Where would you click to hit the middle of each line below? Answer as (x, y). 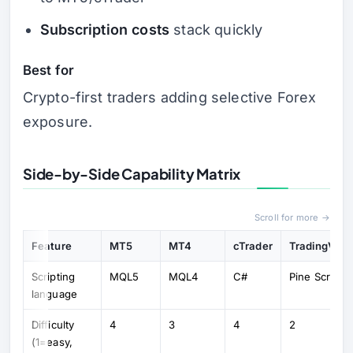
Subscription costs (104, 30)
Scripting (53, 276)
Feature (52, 245)
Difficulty (53, 324)
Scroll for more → (292, 217)
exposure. (58, 121)
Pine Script (316, 276)
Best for (49, 71)
